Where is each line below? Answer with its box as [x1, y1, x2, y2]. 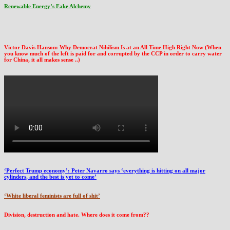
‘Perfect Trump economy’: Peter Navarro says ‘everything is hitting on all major [4, 167, 205, 174]
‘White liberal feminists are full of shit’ [4, 192, 100, 199]
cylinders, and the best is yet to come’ [4, 173, 97, 180]
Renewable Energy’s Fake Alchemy [4, 3, 91, 9]
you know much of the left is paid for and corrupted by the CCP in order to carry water [4, 50, 222, 56]
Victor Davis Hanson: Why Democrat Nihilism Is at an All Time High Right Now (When [4, 44, 221, 50]
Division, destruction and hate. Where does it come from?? [4, 211, 149, 218]
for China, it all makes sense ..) [4, 56, 80, 63]
